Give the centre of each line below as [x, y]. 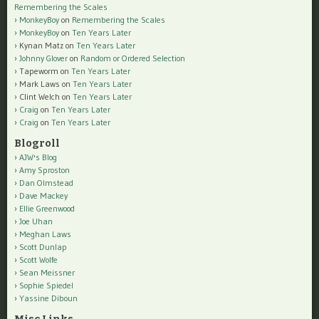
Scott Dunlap [43, 246]
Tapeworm [39, 70]
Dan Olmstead [46, 182]
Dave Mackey [43, 195]
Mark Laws [40, 83]
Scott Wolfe [38, 259]
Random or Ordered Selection [133, 58]
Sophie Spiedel [46, 285]
